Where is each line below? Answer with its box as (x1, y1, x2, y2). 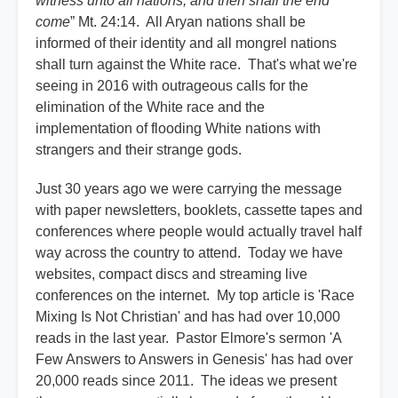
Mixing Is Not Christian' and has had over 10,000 (36, 309, 340, 325)
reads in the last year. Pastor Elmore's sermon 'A (36, 330, 341, 346)
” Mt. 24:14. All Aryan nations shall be (70, 14, 306, 30)
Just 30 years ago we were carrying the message (36, 181, 342, 197)
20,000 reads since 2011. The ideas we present (36, 373, 337, 389)
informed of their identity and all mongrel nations (36, 36, 337, 52)
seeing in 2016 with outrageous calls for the (36, 78, 308, 94)
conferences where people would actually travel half (36, 224, 362, 240)
